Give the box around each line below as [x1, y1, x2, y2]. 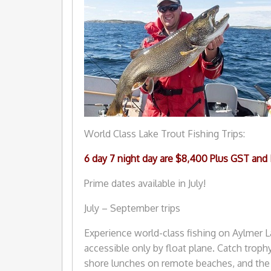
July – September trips [84, 202, 180, 215]
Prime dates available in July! [84, 177, 206, 190]
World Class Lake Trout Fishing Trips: [84, 128, 245, 140]
